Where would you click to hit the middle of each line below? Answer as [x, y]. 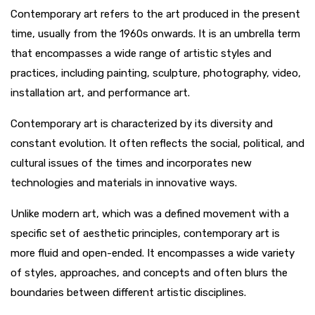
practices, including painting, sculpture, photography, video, [156, 73]
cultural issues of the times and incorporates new [131, 163]
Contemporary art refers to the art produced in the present [155, 14]
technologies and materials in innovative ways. [124, 183]
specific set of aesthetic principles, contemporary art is [145, 234]
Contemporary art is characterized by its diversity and [142, 124]
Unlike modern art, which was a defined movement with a [150, 214]
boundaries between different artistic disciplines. [128, 293]
